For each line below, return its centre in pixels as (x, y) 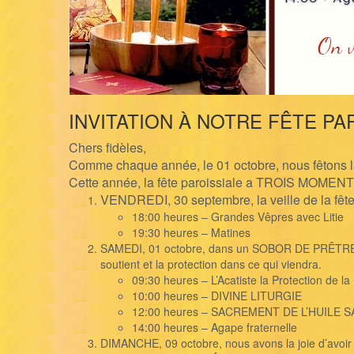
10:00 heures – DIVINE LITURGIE (217, 296)
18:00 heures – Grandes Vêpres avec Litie (238, 217)
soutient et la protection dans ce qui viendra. (211, 264)
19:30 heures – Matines (191, 233)
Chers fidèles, (107, 148)
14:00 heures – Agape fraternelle (215, 328)
